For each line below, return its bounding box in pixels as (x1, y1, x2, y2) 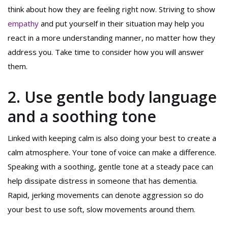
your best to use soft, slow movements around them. (8, 204, 195, 215)
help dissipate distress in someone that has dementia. (8, 176, 197, 186)
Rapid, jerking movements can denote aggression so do (8, 190, 204, 201)
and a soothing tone (8, 106, 160, 127)
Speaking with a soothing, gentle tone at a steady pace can (8, 161, 213, 172)
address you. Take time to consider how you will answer (8, 47, 204, 58)
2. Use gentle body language (8, 87, 217, 108)
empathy (8, 18, 39, 29)
